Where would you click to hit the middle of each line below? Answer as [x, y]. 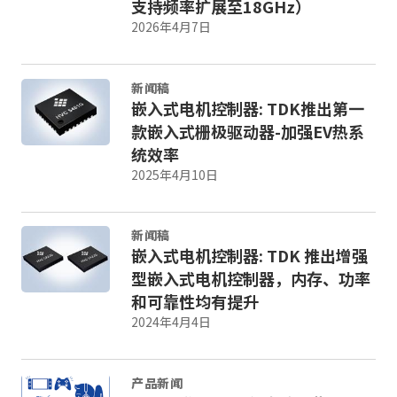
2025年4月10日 [175, 174]
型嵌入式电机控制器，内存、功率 [251, 278]
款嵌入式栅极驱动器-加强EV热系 [248, 131]
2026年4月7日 [171, 27]
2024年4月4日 [171, 322]
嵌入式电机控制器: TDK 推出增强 [249, 255]
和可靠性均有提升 [195, 301]
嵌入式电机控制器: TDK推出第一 [248, 108]
